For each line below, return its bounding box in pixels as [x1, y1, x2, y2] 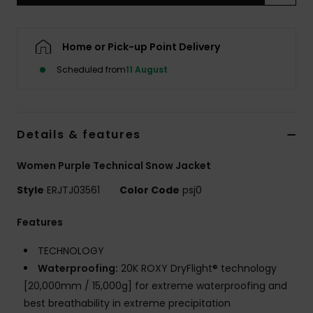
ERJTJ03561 [44, 183, 103, 198]
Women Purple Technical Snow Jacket [17, 159, 211, 173]
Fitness [252, 110, 290, 124]
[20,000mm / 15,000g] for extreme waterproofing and [24, 279, 287, 293]
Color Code [119, 183, 180, 198]
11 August [126, 64, 168, 76]
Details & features [17, 126, 141, 143]
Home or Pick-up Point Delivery [62, 40, 220, 54]
